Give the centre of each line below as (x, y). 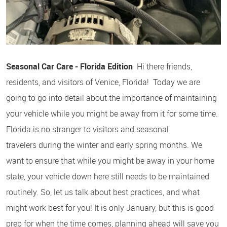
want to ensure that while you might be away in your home (110, 160)
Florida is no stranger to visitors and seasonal (87, 129)
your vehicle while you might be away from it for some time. (112, 113)
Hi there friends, (162, 66)
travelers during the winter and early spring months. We (104, 145)
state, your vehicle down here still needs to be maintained (108, 176)
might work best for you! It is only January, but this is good (110, 207)
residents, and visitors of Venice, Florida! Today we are (103, 82)
